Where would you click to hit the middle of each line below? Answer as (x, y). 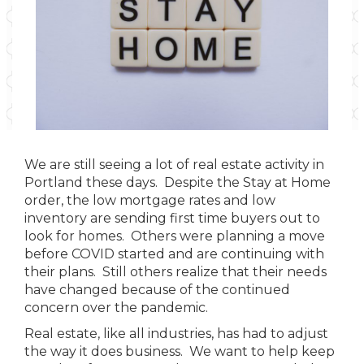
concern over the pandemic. (116, 308)
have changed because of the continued (157, 290)
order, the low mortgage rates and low (150, 200)
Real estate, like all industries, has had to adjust (176, 334)
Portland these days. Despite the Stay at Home (178, 182)
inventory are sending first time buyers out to (172, 218)
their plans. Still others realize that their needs (175, 272)
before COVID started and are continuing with (174, 254)
